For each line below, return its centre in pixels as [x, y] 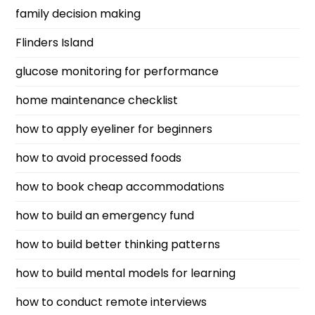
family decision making [78, 14]
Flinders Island [55, 43]
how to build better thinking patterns [118, 244]
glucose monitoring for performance [117, 71]
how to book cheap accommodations [120, 187]
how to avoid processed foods [99, 158]
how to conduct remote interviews [111, 302]
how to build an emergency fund [105, 216]
